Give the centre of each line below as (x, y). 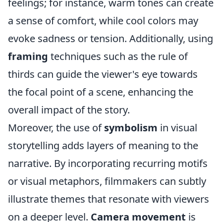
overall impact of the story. (69, 110)
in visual (177, 128)
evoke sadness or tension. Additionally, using (111, 38)
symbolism (131, 128)
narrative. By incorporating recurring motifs (108, 163)
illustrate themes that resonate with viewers (109, 199)
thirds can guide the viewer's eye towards (103, 74)
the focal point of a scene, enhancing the (101, 92)
